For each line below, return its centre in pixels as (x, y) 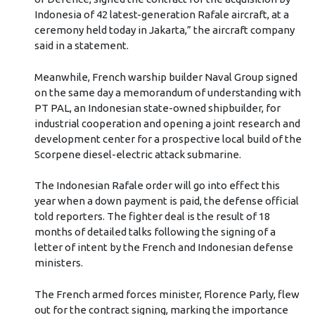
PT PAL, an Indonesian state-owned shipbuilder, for (157, 108)
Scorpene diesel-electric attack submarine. (137, 154)
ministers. (58, 263)
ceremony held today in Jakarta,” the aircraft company (164, 30)
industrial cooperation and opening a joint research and (167, 123)
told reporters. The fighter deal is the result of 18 (152, 217)
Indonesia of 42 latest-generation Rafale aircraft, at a (161, 15)
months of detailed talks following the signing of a (155, 232)
